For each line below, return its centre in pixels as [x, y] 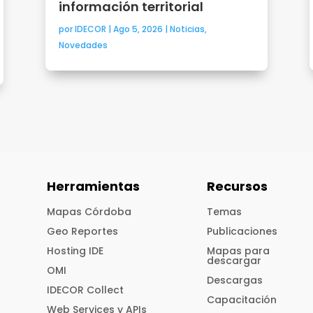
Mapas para [239, 251]
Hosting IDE [75, 251]
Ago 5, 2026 [138, 29]
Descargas [235, 281]
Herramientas [94, 187]
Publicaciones [242, 232]
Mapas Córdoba [89, 212]
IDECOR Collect [86, 290]
